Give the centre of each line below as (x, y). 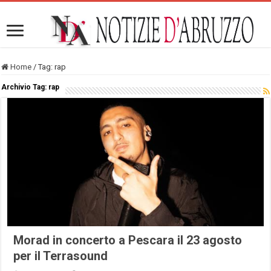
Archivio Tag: (25, 87)
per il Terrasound (61, 256)
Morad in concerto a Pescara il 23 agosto (128, 240)
